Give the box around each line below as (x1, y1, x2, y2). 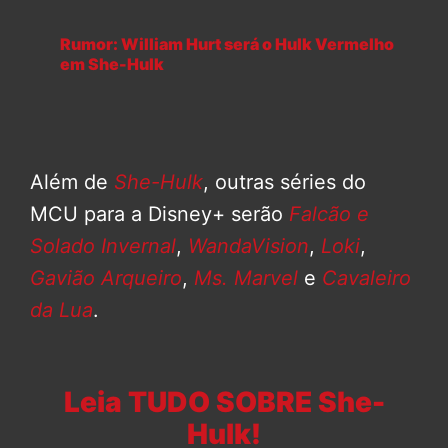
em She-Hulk (60, 54, 164, 75)
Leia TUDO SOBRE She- (63, 385, 385, 420)
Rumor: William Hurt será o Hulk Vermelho (60, 34, 394, 55)
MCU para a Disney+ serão (30, 202, 289, 227)
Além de (30, 170, 114, 195)
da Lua (30, 298, 93, 323)
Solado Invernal (30, 234, 176, 259)
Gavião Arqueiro (30, 266, 182, 291)
